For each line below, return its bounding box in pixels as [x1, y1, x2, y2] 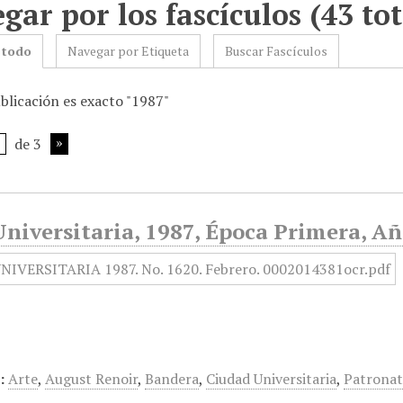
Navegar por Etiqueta [67, 42, 190, 59]
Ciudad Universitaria [206, 369, 337, 389]
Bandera [145, 369, 200, 389]
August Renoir [45, 369, 139, 389]
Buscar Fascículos [225, 42, 328, 59]
